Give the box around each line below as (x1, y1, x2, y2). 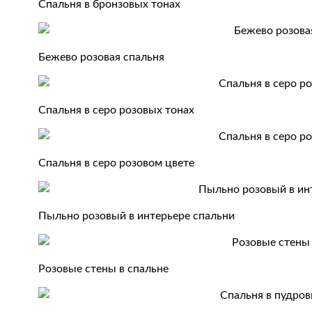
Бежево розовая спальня (38, 52, 165, 63)
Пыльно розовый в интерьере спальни (38, 210, 235, 221)
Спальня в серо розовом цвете (38, 157, 195, 169)
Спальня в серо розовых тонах (38, 104, 195, 116)
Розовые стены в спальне (38, 263, 169, 274)
